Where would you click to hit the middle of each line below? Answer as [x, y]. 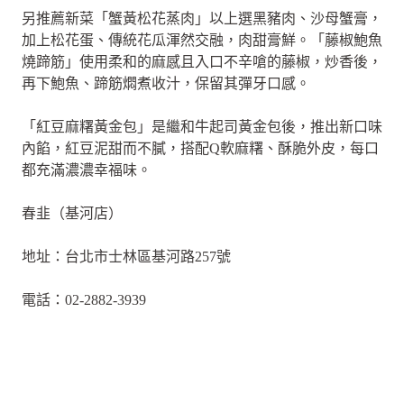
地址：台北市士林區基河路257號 [126, 257]
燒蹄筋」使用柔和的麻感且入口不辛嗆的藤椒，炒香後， [202, 62]
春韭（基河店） [72, 214]
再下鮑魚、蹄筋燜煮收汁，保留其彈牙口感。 [166, 84]
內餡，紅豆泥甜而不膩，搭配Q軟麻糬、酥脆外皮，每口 [200, 149]
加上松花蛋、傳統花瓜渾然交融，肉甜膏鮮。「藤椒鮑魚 [202, 41]
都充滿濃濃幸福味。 [87, 170]
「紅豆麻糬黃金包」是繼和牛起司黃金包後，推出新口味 [202, 127]
